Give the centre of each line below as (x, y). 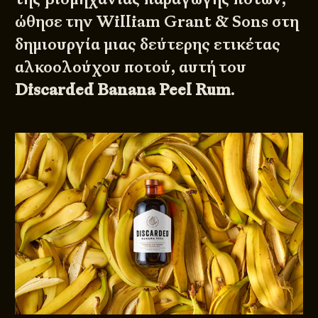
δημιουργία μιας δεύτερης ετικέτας (148, 45)
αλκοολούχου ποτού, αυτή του (131, 67)
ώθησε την (56, 22)
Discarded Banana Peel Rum (123, 90)
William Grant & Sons (182, 22)
